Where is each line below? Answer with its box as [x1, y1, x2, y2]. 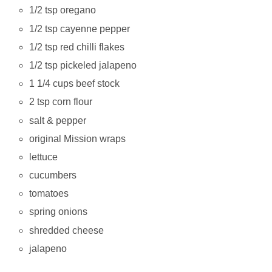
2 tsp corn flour [29, 97, 93, 107]
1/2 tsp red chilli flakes [29, 41, 125, 52]
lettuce [29, 151, 58, 162]
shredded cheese [29, 225, 104, 236]
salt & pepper [29, 115, 87, 126]
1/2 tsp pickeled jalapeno [29, 59, 137, 70]
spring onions [29, 206, 88, 217]
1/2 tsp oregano [29, 5, 97, 16]
